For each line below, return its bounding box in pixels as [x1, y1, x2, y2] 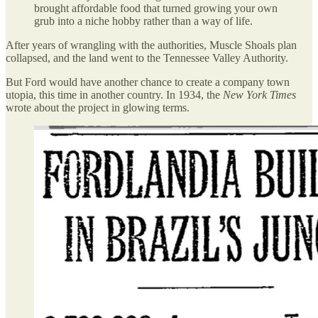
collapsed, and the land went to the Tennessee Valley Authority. [6, 51, 288, 64]
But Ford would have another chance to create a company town [6, 75, 290, 88]
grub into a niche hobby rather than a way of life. [34, 14, 253, 27]
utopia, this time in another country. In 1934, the [6, 88, 223, 101]
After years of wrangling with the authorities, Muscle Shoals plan [6, 38, 297, 51]
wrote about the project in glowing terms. [6, 101, 190, 114]
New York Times [223, 88, 296, 101]
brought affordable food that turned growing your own [34, 1, 278, 14]
